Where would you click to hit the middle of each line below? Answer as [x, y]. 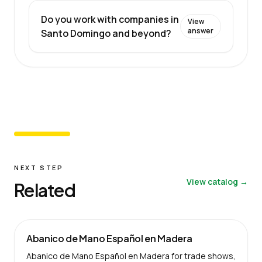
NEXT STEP [39, 167]
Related [45, 190]
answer [201, 30]
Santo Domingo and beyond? [106, 33]
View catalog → [217, 181]
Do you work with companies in [110, 19]
